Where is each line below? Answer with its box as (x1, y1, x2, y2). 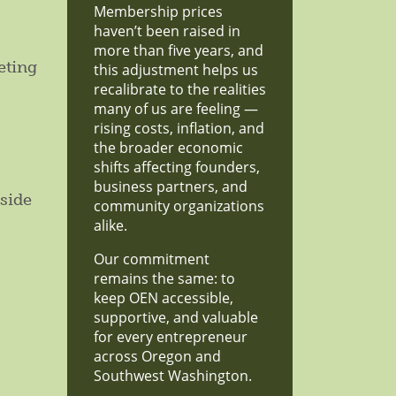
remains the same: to (94, 269, 235, 288)
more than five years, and (94, 41, 263, 60)
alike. (94, 216, 127, 235)
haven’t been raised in (94, 21, 240, 41)
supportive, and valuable (94, 308, 258, 327)
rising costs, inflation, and (94, 118, 264, 138)
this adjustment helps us (94, 60, 258, 80)
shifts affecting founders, (94, 157, 260, 177)
